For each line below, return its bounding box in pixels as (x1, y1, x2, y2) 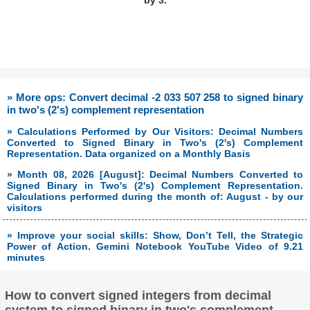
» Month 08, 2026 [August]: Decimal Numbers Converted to (6, 169, 304, 181)
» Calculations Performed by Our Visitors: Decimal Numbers (6, 126, 304, 138)
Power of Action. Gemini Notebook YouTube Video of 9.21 (6, 240, 304, 252)
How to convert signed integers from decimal (5, 289, 272, 303)
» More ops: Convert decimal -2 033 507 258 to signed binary (7, 91, 303, 104)
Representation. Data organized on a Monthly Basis (6, 148, 250, 160)
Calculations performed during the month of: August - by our (6, 191, 304, 203)
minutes (6, 251, 45, 263)
